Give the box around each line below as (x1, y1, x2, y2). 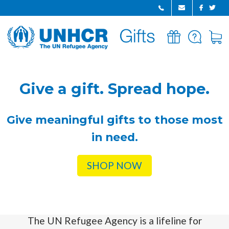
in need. (91, 130, 138, 144)
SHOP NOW (87, 159, 142, 172)
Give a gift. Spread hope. (19, 80, 210, 98)
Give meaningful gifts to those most (6, 112, 223, 126)
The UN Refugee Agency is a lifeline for (27, 214, 202, 226)
